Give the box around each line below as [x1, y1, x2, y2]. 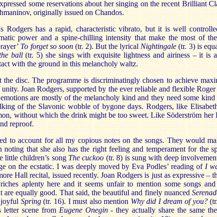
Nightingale [140, 42, 179, 50]
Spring [20, 197, 41, 205]
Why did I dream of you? [130, 197, 208, 205]
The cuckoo [68, 154, 104, 162]
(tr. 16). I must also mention [41, 197, 131, 205]
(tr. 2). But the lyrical [73, 42, 141, 50]
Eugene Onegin [59, 206, 108, 214]
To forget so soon [20, 42, 73, 50]
